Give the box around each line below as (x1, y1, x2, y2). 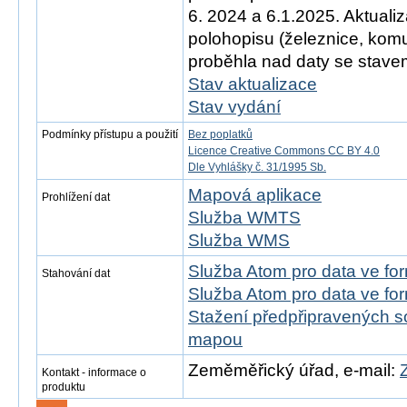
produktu (42, 381, 85, 393)
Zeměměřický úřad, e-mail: (188, 361, 400, 380)
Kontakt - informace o (42, 366, 146, 379)
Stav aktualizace (188, 74, 317, 94)
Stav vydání (188, 97, 281, 116)
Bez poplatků (188, 128, 253, 141)
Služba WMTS (188, 208, 301, 227)
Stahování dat (42, 267, 110, 280)
